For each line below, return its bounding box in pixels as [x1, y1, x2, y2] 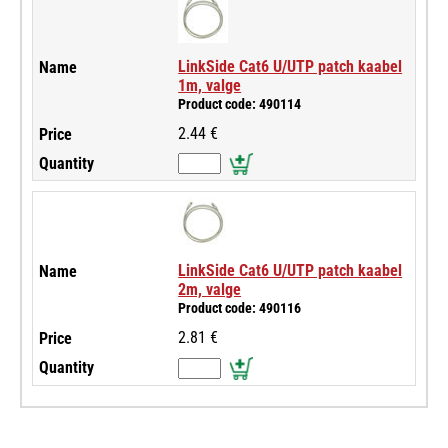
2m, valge [178, 280, 242, 300]
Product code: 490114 [178, 95, 302, 113]
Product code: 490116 [178, 300, 302, 318]
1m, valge [178, 75, 242, 95]
